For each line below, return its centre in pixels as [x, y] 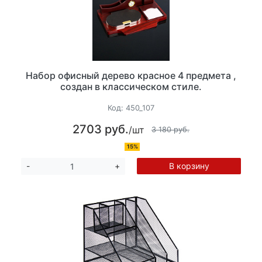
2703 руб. [101, 130]
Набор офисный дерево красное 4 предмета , [131, 75]
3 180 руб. [170, 129]
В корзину [189, 166]
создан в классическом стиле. [131, 86]
